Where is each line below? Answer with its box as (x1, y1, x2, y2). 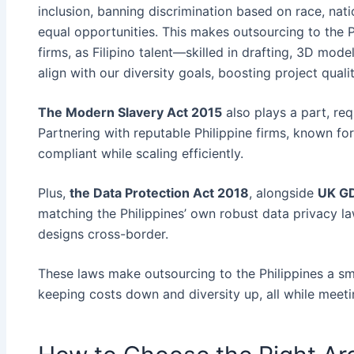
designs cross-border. (38, 226, 168, 243)
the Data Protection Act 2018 (70, 185, 249, 201)
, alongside (249, 185, 318, 201)
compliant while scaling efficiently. (38, 145, 243, 162)
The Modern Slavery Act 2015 (38, 104, 222, 121)
